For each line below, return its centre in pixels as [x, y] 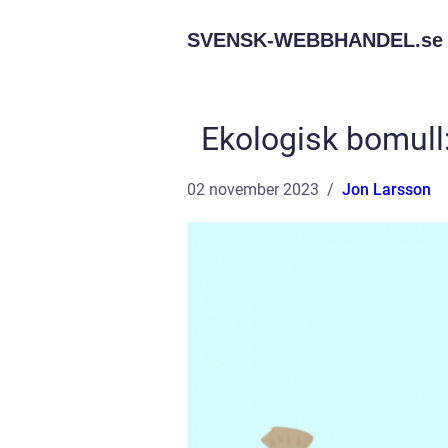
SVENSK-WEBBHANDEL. [304, 40]
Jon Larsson [386, 189]
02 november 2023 [253, 189]
